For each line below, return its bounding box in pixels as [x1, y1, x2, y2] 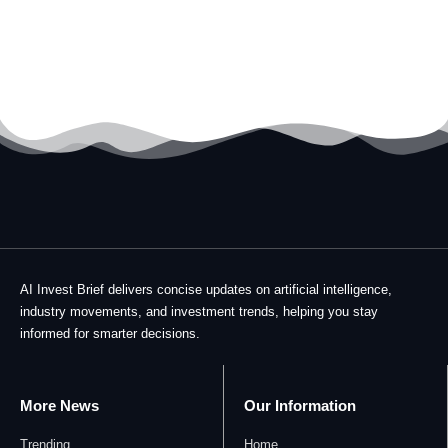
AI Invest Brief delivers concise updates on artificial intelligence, [20, 282, 392, 298]
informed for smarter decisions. [20, 326, 200, 342]
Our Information [244, 397, 356, 415]
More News [20, 397, 99, 415]
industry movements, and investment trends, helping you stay [20, 304, 378, 320]
